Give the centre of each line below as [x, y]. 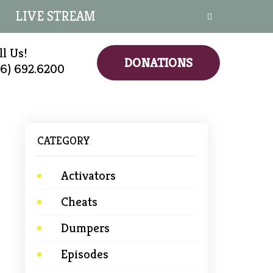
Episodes [85, 254]
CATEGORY [64, 140]
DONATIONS [158, 63]
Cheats [79, 202]
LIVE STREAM [55, 16]
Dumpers [85, 228]
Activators [88, 175]
